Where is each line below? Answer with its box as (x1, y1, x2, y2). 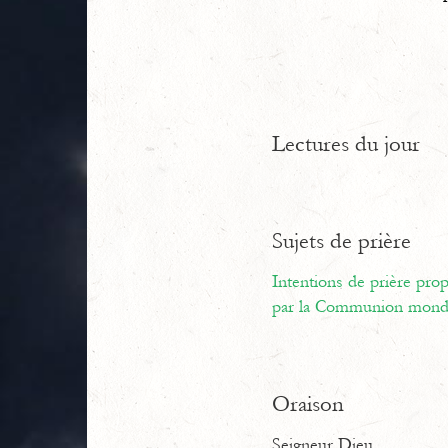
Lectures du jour (272, 131, 420, 157)
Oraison (272, 391, 344, 417)
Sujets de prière (272, 228, 411, 254)
